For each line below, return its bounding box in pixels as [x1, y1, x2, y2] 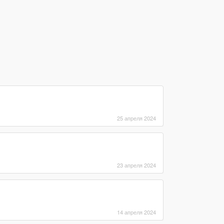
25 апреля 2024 [116, 113, 156, 122]
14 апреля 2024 [116, 207, 156, 216]
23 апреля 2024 [116, 160, 156, 169]
